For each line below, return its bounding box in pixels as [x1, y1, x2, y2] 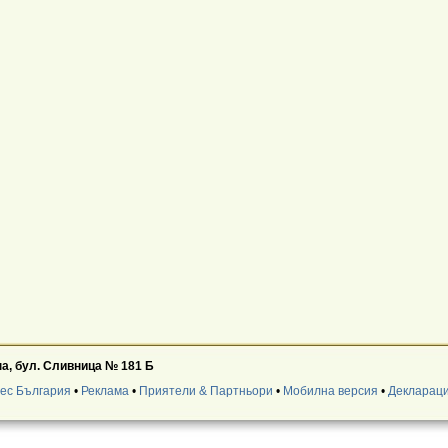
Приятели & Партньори [138, 384, 273, 398]
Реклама [80, 384, 129, 398]
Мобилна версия [282, 384, 378, 398]
